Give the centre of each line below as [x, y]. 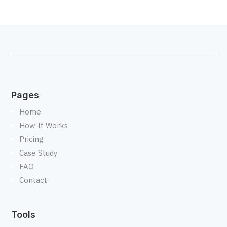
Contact [33, 180]
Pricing [32, 139]
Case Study [39, 153]
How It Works [44, 125]
